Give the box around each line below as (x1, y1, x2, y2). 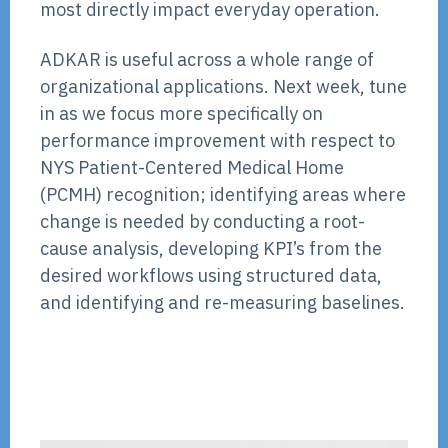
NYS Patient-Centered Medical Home (40, 156, 344, 180)
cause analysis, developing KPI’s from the (40, 237, 382, 261)
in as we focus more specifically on (40, 102, 323, 126)
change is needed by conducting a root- (40, 210, 365, 234)
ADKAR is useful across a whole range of (40, 48, 374, 72)
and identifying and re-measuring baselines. (40, 291, 405, 315)
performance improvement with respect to (40, 129, 395, 153)
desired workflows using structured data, (40, 264, 382, 288)
